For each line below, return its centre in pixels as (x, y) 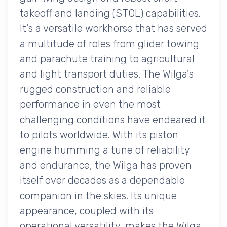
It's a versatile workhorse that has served (113, 28)
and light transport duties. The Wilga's (107, 74)
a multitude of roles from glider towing (109, 43)
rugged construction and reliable (95, 89)
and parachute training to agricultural (107, 59)
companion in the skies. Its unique (98, 195)
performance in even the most (90, 104)
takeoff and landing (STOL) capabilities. (110, 13)
